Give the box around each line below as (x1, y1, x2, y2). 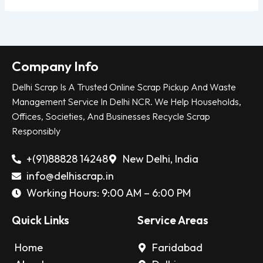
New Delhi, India (123, 152, 198, 166)
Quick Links (12, 213, 69, 227)
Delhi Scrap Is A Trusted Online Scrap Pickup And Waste (12, 81, 236, 93)
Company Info (12, 58, 99, 75)
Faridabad (152, 241, 203, 254)
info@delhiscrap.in (26, 169, 114, 183)
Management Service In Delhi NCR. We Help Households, (12, 96, 241, 107)
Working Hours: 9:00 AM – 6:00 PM (26, 186, 191, 200)
